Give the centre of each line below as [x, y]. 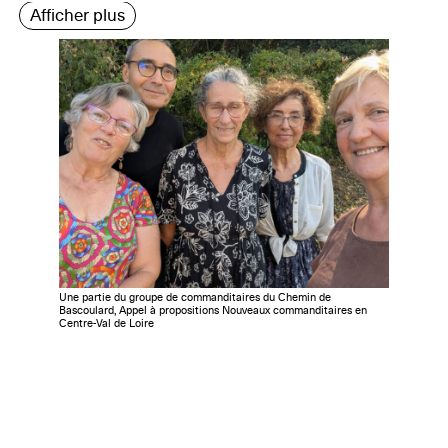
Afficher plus [77, 15]
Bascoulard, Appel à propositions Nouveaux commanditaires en [212, 309]
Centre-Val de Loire [106, 322]
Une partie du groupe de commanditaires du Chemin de [194, 296]
